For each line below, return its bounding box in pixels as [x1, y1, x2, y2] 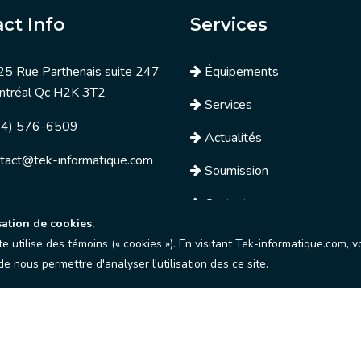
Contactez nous [205, 195, 290, 213]
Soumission [205, 162, 268, 180]
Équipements [205, 63, 279, 81]
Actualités [205, 129, 262, 147]
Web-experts [227, 329, 305, 346]
